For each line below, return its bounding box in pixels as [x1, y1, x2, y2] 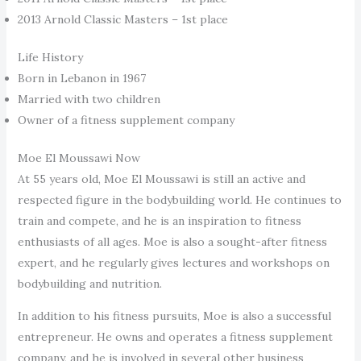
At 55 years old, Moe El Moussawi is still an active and [17, 171, 305, 186]
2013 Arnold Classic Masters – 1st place [17, 11, 228, 27]
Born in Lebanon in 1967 [17, 70, 146, 85]
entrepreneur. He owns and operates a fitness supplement [17, 329, 333, 344]
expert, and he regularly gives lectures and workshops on [17, 255, 330, 270]
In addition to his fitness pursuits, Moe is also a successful [17, 308, 331, 323]
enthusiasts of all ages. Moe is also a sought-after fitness [17, 234, 327, 249]
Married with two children [17, 91, 160, 106]
